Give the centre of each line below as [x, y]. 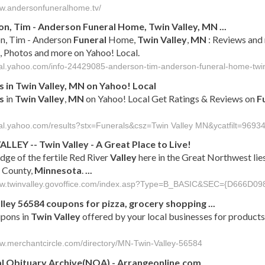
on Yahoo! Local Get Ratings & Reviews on [170, 98]
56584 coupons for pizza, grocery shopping [112, 203]
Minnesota [58, 170]
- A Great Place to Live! [140, 144]
